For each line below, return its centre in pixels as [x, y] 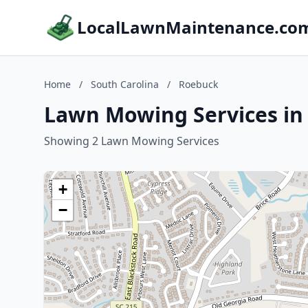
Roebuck [198, 84]
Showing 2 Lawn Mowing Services [132, 141]
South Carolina [125, 84]
